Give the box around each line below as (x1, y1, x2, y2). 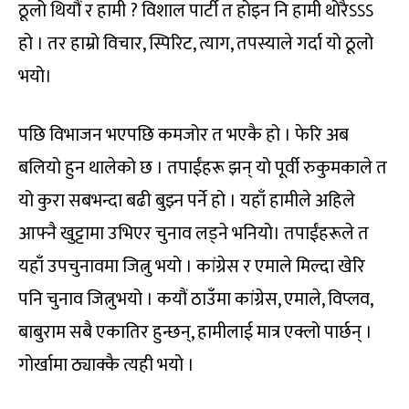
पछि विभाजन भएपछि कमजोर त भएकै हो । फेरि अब (18, 119, 349, 151)
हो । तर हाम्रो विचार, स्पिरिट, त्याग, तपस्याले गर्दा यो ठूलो (18, 27, 373, 59)
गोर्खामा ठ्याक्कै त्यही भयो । (18, 349, 194, 381)
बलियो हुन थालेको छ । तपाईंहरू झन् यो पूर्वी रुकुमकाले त (18, 152, 387, 184)
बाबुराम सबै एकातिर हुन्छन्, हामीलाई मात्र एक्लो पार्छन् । (18, 316, 372, 348)
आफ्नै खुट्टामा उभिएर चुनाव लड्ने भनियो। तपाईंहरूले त (18, 217, 369, 249)
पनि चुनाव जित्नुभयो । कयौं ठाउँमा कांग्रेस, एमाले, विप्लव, (18, 283, 372, 315)
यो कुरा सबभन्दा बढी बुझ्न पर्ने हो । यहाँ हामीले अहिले (18, 184, 355, 216)
